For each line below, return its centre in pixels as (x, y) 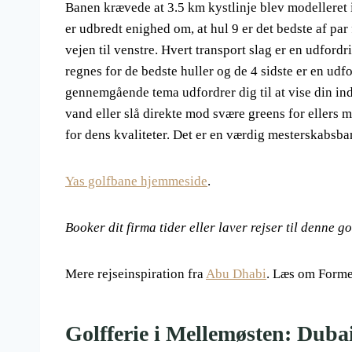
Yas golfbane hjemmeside (136, 181)
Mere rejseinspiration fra (136, 273)
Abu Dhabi (236, 273)
